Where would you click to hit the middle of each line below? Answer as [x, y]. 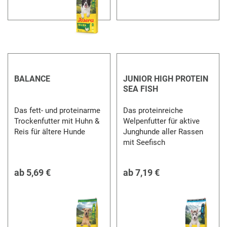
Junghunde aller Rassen [163, 131]
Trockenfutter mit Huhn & [57, 121]
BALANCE [32, 79]
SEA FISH [140, 89]
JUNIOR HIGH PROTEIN [165, 79]
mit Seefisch [145, 142]
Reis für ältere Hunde [50, 131]
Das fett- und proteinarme [58, 110]
